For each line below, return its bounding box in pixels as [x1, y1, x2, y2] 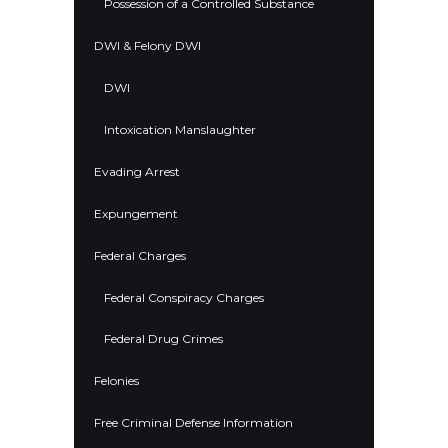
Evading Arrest [94, 163, 180, 179]
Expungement [94, 205, 178, 221]
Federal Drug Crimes [104, 331, 223, 347]
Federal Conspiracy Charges [104, 289, 264, 305]
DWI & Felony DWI [94, 37, 201, 53]
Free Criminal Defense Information [94, 415, 293, 431]
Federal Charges [94, 247, 186, 263]
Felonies [94, 373, 139, 389]
